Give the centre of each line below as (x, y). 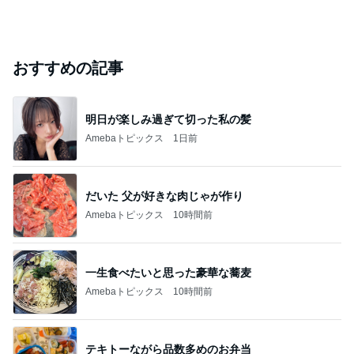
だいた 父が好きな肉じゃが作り (164, 196)
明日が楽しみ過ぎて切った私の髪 (168, 119)
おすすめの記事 (68, 68)
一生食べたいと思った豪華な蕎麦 (168, 272)
